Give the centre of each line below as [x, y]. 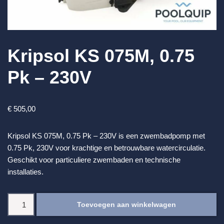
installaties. [25, 172]
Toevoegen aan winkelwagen [127, 205]
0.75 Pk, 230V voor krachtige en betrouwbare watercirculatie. [106, 148]
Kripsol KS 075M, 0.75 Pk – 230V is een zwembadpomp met [106, 136]
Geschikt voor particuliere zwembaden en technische [94, 160]
